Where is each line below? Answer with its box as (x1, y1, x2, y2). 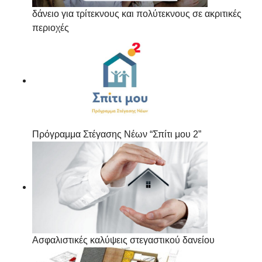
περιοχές (32, 23, 69, 33)
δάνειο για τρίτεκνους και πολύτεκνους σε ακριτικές (32, 9, 242, 19)
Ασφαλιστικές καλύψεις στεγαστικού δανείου (32, 235, 215, 246)
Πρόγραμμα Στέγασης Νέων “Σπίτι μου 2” (32, 129, 201, 139)
